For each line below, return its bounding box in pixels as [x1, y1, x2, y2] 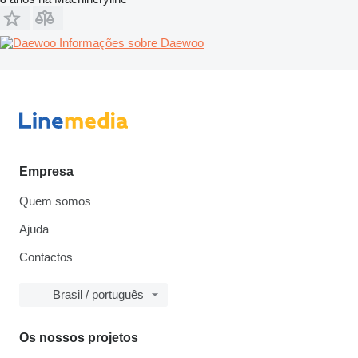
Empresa [19, 165, 74, 178]
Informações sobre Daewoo [59, 35, 204, 50]
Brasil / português [53, 288, 144, 301]
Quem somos [19, 194, 91, 208]
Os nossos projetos [19, 331, 138, 344]
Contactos [19, 250, 73, 264]
